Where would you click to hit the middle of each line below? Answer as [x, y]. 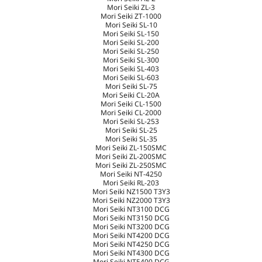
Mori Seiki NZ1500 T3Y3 [131, 192]
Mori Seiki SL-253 [131, 122]
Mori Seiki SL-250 [131, 51]
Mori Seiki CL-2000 [131, 113]
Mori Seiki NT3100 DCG [131, 209]
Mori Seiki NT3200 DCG [131, 227]
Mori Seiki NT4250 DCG [131, 244]
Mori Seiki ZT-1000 [131, 16]
